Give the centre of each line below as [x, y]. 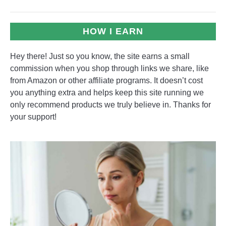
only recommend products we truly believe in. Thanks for [110, 105]
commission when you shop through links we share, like [109, 69]
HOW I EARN [113, 32]
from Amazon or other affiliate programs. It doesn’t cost [106, 81]
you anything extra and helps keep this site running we [107, 93]
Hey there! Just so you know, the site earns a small [100, 56]
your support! [33, 117]
